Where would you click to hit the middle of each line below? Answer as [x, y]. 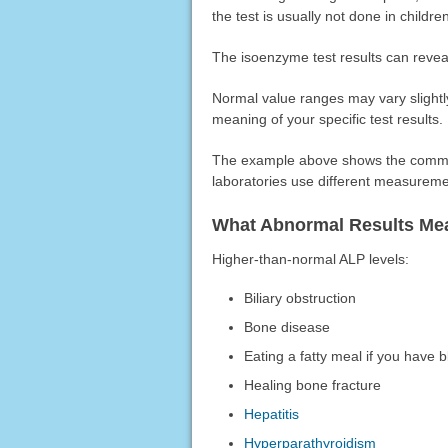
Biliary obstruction [300, 297]
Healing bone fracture [313, 384]
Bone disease [287, 326]
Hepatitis [272, 413]
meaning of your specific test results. [327, 118]
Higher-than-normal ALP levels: [310, 258]
